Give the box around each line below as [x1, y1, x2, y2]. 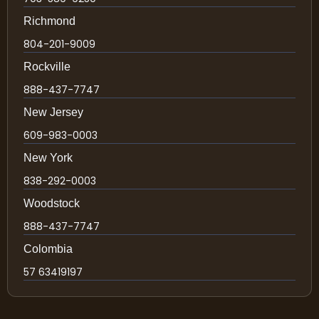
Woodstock [23, 197, 80, 209]
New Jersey [23, 106, 83, 118]
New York [23, 152, 73, 164]
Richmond [23, 15, 75, 27]
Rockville [23, 61, 70, 73]
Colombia [23, 243, 73, 255]
